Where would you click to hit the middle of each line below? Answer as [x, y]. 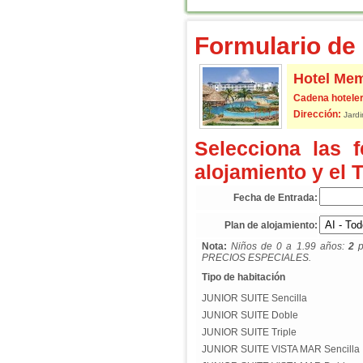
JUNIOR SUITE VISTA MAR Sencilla [280, 349]
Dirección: [317, 114]
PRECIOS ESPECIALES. [256, 258]
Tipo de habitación [243, 277]
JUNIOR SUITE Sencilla [254, 298]
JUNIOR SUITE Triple [249, 332]
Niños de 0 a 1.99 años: [287, 246]
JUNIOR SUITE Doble [250, 315]
